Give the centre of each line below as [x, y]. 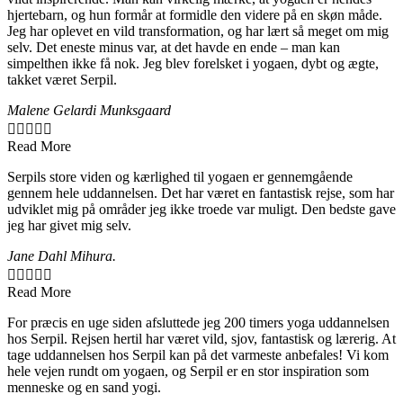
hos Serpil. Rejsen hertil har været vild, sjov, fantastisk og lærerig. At [201, 338]
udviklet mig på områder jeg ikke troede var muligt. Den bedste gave [201, 209]
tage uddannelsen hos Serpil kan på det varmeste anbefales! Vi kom [198, 354]
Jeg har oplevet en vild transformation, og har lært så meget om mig [198, 31]
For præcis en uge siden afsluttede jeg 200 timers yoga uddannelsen [198, 322]
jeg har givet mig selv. [69, 225]
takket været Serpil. [62, 79]
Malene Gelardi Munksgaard [89, 110]
